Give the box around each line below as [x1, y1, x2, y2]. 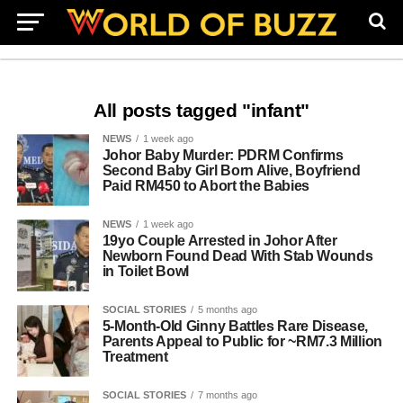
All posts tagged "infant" [94, 100, 309, 121]
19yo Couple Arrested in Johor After [102, 233, 337, 248]
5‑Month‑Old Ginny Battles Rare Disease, [102, 318, 369, 334]
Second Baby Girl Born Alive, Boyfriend [102, 163, 361, 178]
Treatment [102, 349, 168, 364]
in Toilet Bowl [102, 264, 190, 279]
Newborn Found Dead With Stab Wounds [102, 248, 373, 264]
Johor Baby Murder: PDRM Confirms [102, 148, 344, 163]
